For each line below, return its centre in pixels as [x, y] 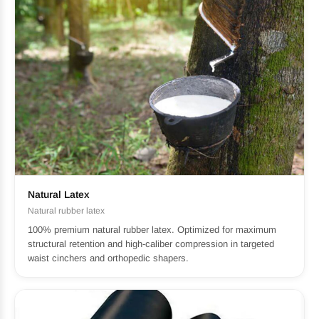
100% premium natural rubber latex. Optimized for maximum [152, 229]
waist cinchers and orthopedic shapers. [108, 258]
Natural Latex [59, 194]
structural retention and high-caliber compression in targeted [151, 244]
